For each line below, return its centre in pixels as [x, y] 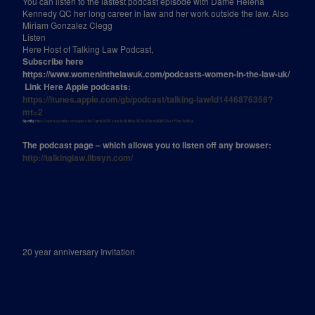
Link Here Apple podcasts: [77, 86]
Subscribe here [54, 61]
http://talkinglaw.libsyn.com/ [78, 157]
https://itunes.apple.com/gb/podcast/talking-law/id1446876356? [148, 99]
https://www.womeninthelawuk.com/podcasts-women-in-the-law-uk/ [156, 74]
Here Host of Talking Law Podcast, [88, 49]
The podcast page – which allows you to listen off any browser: [147, 145]
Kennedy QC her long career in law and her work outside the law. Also [156, 13]
